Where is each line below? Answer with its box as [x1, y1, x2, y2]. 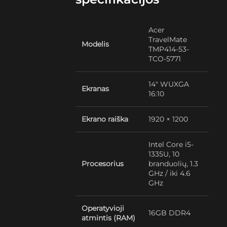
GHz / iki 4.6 [148, 169, 191, 178]
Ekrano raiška [82, 115, 129, 124]
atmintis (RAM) [82, 213, 136, 222]
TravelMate [148, 35, 187, 44]
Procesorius [82, 159, 124, 168]
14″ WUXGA [148, 80, 190, 89]
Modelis [82, 40, 109, 49]
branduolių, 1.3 [148, 159, 199, 168]
